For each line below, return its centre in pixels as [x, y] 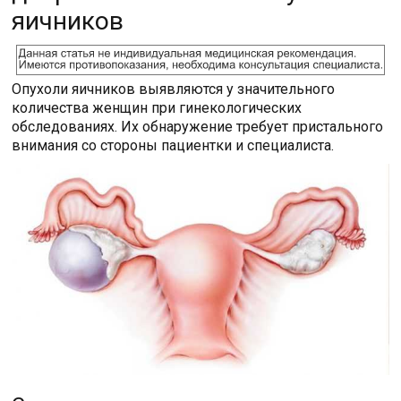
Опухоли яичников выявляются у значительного [174, 89]
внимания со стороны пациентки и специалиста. [173, 145]
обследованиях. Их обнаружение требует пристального [198, 126]
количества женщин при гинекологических [157, 107]
